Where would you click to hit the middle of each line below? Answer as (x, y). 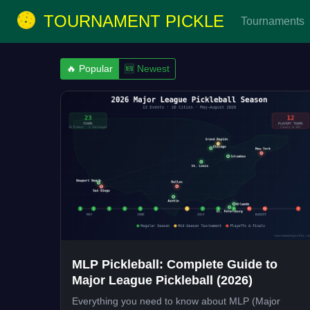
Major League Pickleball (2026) (162, 280)
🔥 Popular (90, 69)
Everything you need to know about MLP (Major (176, 301)
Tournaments (273, 21)
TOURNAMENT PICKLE (134, 21)
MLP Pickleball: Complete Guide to (175, 264)
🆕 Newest (147, 69)
